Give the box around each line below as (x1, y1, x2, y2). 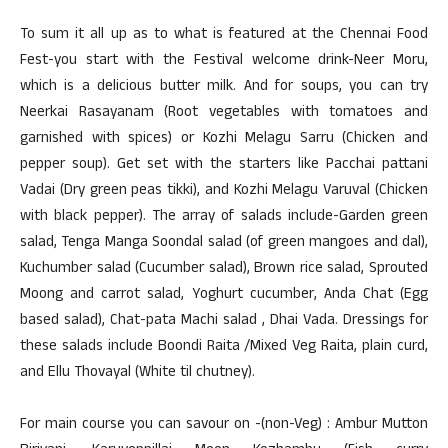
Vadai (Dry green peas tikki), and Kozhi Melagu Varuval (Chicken (20, 179, 428, 204)
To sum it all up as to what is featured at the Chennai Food (20, 23, 428, 48)
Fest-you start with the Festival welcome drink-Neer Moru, (20, 49, 428, 74)
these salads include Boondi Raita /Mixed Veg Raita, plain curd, (20, 335, 428, 360)
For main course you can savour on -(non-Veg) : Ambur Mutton (20, 413, 428, 438)
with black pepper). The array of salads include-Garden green (20, 205, 428, 230)
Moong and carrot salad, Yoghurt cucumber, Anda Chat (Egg (20, 283, 428, 308)
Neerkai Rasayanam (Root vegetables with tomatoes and (20, 101, 428, 126)
